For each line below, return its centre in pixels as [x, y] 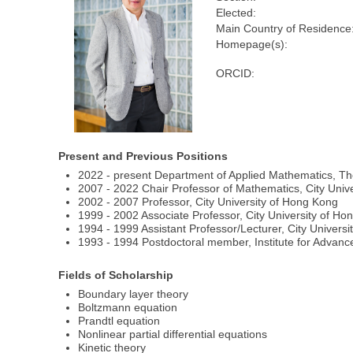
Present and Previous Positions [143, 156]
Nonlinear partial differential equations [173, 334]
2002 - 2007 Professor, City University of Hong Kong [208, 202]
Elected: [236, 13]
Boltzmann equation [128, 307]
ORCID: [235, 74]
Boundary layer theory [134, 294]
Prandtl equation [119, 320]
